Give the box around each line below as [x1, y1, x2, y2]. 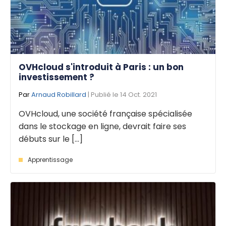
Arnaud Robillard [31, 90, 86, 100]
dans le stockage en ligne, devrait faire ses [19, 121, 186, 133]
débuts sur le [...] [19, 133, 83, 145]
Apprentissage [28, 155, 73, 164]
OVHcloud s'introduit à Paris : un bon [19, 61, 184, 74]
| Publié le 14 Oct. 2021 [86, 90, 157, 100]
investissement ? [19, 71, 94, 84]
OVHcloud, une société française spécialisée [19, 108, 192, 120]
